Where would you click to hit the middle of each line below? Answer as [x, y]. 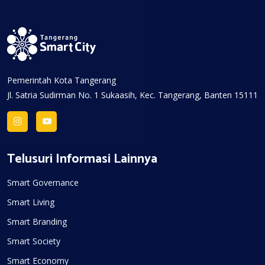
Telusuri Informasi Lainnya [82, 159]
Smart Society [34, 241]
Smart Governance [43, 182]
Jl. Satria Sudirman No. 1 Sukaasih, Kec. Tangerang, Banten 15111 [132, 95]
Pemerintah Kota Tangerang [62, 80]
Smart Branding [37, 221]
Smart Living [31, 202]
